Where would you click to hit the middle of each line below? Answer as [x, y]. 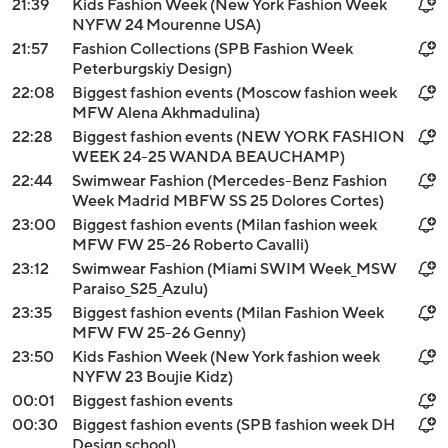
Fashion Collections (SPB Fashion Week [212, 49]
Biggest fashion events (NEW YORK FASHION [238, 137]
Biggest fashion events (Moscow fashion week [234, 93]
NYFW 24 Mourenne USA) [166, 25]
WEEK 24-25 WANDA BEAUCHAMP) [208, 157]
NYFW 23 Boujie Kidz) [152, 377]
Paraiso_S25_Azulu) [140, 289]
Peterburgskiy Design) [152, 69]
